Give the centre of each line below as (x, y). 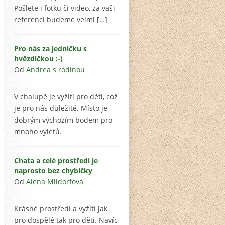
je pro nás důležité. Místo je (61, 108)
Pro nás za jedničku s (50, 49)
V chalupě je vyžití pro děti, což (66, 97)
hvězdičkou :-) (38, 59)
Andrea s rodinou (55, 70)
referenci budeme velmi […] (61, 20)
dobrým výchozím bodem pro (63, 120)
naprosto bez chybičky (53, 171)
